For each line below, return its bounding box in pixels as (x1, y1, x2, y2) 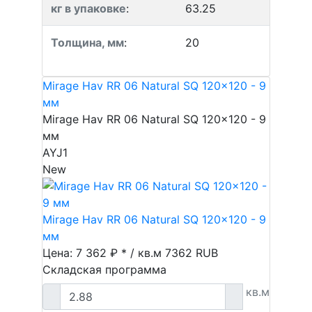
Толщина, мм (51, 36, 124, 49)
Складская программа (42, 263, 166, 276)
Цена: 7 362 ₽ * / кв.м (42, 246, 165, 260)
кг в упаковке (51, 1, 126, 15)
